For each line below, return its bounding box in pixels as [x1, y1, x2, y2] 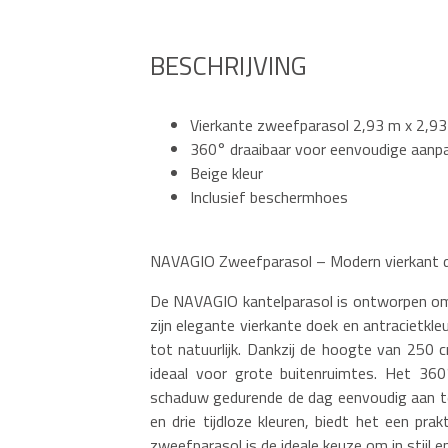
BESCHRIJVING [150, 45, 307, 85]
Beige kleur [190, 160, 263, 185]
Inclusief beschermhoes [190, 184, 348, 209]
